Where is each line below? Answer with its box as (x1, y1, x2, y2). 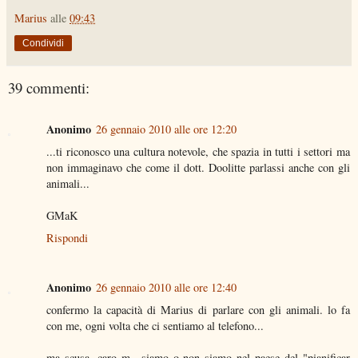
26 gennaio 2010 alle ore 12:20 (96, 121, 237, 137)
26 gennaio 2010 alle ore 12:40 (96, 280, 237, 296)
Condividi (22, 37, 64, 49)
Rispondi (46, 230, 88, 246)
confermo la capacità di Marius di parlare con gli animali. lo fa (46, 302, 350, 318)
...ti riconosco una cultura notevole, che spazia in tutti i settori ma (46, 144, 350, 160)
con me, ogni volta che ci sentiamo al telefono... (46, 318, 264, 334)
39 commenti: (8, 77, 89, 97)
